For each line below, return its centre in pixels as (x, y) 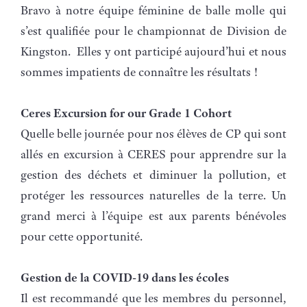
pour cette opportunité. (83, 236)
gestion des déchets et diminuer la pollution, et (153, 174)
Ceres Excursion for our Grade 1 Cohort (126, 113)
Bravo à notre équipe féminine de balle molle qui (153, 10)
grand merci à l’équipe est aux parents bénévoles (153, 216)
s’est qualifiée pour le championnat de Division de (153, 30)
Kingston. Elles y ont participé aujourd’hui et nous (153, 51)
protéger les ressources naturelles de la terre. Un (153, 195)
